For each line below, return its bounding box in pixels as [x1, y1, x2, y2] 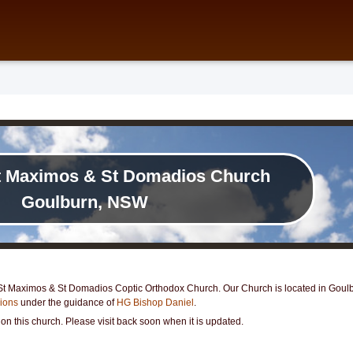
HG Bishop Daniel [117, 297, 194, 308]
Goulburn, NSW [20, 192, 148, 212]
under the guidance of [18, 297, 117, 308]
